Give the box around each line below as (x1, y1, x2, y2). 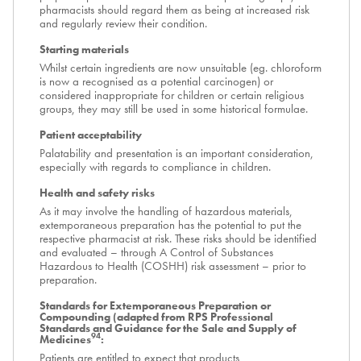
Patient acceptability (39, 127, 142, 142)
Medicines (39, 332, 91, 346)
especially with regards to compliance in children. (39, 159, 271, 175)
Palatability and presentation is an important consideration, (39, 145, 313, 161)
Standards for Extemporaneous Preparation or (39, 298, 271, 313)
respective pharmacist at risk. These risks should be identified (39, 230, 317, 247)
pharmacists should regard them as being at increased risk (39, 2, 309, 18)
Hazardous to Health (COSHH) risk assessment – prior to (39, 258, 306, 274)
